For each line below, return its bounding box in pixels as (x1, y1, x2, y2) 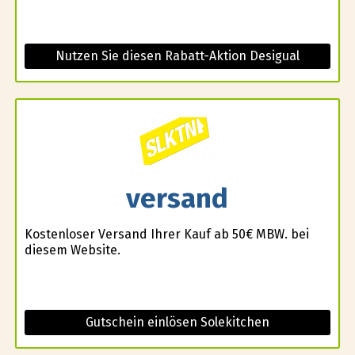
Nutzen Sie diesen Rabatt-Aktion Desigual (55, 48, 300, 64)
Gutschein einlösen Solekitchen (85, 314, 269, 330)
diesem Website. (24, 242, 120, 258)
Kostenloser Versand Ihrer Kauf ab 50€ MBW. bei (24, 226, 309, 242)
